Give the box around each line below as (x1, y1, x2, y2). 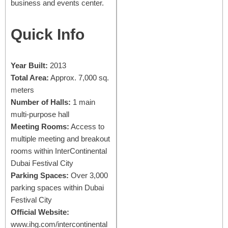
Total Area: (11, 73, 49, 82)
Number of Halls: (11, 97, 71, 106)
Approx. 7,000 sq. (49, 73, 109, 82)
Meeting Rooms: (11, 122, 69, 131)
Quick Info (11, 25, 84, 43)
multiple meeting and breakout (11, 134, 110, 143)
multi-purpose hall (11, 109, 69, 119)
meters (11, 85, 34, 94)
